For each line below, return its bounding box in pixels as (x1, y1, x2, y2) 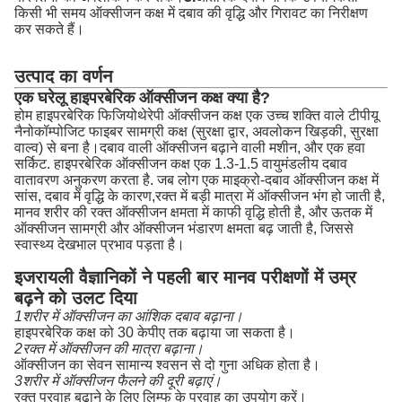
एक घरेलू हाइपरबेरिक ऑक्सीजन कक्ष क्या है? (14, 89, 270, 107)
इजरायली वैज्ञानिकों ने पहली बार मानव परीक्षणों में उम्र (14, 267, 356, 287)
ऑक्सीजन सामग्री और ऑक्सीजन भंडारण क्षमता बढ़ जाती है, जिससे (14, 221, 354, 236)
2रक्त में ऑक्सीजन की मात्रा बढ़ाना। (14, 341, 204, 356)
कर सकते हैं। (14, 22, 84, 37)
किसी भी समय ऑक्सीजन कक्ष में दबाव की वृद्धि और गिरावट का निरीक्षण (14, 5, 368, 21)
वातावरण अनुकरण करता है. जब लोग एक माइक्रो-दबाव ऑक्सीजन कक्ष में (14, 172, 379, 188)
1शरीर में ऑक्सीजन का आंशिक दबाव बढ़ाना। (14, 309, 243, 324)
